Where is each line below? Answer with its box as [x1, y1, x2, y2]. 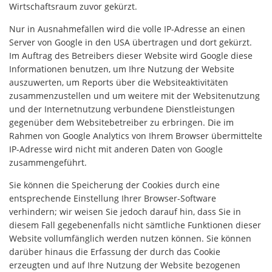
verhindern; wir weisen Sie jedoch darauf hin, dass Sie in [9, 206, 241, 217]
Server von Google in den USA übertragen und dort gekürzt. [9, 36, 252, 48]
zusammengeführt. [9, 157, 87, 168]
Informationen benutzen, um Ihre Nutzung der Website [9, 63, 234, 75]
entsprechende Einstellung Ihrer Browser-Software [9, 192, 216, 204]
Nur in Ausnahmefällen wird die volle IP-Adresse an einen [9, 23, 245, 35]
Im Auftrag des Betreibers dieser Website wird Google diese [9, 50, 253, 61]
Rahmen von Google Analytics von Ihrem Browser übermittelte [9, 130, 262, 141]
